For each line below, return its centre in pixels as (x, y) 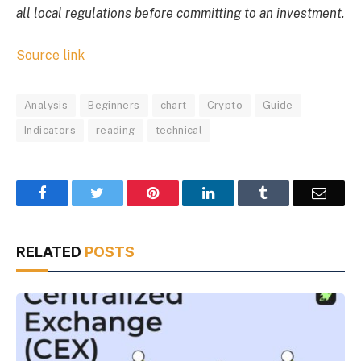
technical (179, 130)
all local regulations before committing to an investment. (180, 14)
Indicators (50, 130)
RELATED (50, 251)
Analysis (46, 105)
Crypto (224, 105)
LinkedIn (240, 192)
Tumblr (288, 192)
